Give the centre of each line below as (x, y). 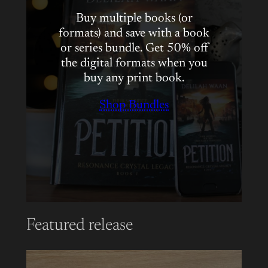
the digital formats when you (134, 63)
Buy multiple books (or (134, 19)
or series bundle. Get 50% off (134, 48)
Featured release (80, 226)
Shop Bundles (134, 105)
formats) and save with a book (134, 33)
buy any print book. (134, 78)
